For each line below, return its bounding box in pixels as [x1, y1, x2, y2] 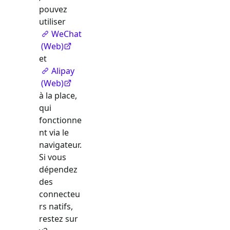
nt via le [39, 126, 69, 138]
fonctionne [39, 114, 82, 126]
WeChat [51, 28, 82, 40]
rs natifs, [39, 200, 73, 212]
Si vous [39, 151, 66, 163]
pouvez [39, 3, 67, 15]
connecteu [39, 188, 80, 200]
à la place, [39, 89, 77, 101]
